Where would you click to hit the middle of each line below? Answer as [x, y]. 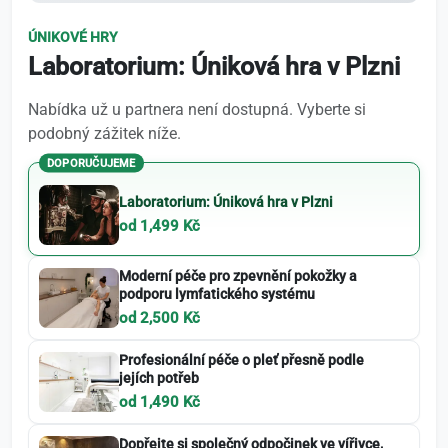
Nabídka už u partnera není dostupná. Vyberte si [197, 110]
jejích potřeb [159, 378]
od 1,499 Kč [159, 226]
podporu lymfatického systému [217, 294]
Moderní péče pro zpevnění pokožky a [238, 276]
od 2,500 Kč [159, 318]
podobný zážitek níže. [104, 134]
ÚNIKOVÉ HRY [73, 37]
